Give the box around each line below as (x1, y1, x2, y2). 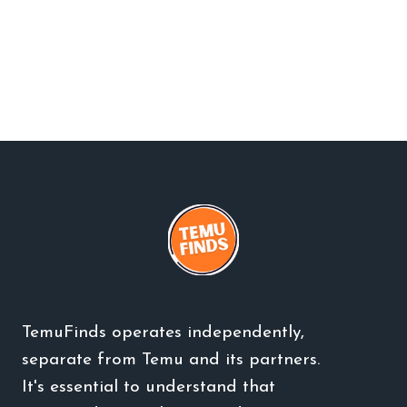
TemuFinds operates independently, (22, 323, 304, 342)
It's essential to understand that (22, 378, 275, 396)
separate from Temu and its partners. (22, 351, 320, 369)
